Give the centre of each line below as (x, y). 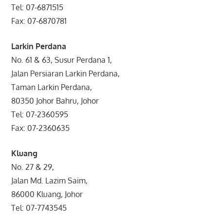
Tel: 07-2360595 (39, 114)
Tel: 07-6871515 (37, 7)
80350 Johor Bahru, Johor (55, 100)
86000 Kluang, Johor (47, 194)
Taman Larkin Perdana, (51, 87)
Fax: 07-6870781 (39, 21)
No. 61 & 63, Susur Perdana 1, (61, 60)
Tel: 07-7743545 (39, 208)
